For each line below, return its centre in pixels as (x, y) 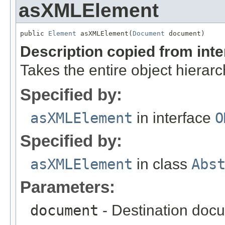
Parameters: (68, 187)
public (34, 33)
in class (162, 164)
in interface (174, 118)
